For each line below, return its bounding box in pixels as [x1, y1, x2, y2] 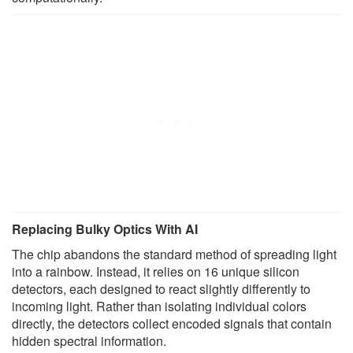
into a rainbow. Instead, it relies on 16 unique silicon [12, 262, 299, 281]
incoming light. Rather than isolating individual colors [12, 297, 307, 316]
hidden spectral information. [12, 332, 166, 351]
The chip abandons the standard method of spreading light [12, 245, 336, 264]
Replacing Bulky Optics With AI [12, 220, 198, 239]
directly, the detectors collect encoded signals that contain [12, 314, 332, 333]
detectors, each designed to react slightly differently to [12, 280, 310, 299]
